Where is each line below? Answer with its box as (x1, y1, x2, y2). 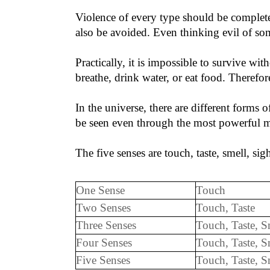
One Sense (76, 184, 125, 196)
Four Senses (76, 236, 132, 249)
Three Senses (76, 219, 172, 231)
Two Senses (76, 201, 131, 214)
